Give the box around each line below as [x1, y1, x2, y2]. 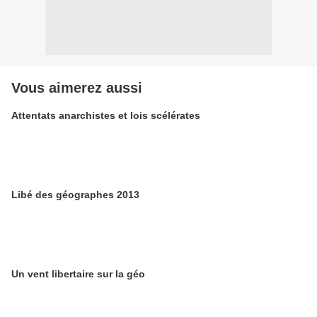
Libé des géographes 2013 [11, 189, 139, 201]
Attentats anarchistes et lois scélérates [11, 110, 200, 122]
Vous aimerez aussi [11, 80, 142, 96]
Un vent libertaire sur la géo [11, 268, 145, 280]
